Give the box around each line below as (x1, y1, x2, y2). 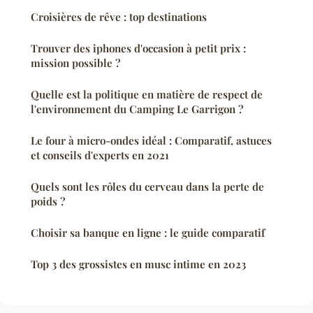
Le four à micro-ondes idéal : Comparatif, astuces (31, 133, 272, 147)
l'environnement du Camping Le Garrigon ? (31, 101, 243, 116)
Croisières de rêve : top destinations (31, 9, 207, 24)
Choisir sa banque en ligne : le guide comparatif (31, 225, 265, 240)
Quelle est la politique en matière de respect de (31, 87, 263, 101)
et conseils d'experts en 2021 (31, 147, 169, 162)
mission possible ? (31, 55, 120, 70)
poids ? (31, 194, 65, 208)
